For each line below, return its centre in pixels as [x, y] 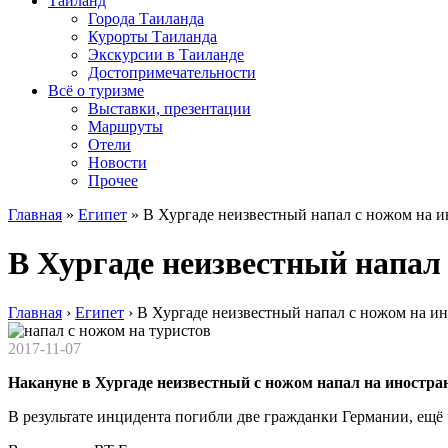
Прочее [113, 180]
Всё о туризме [96, 90]
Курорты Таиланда [152, 36]
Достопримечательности [172, 72]
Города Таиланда [146, 18]
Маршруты [125, 126]
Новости [117, 162]
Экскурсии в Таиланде [166, 54]
